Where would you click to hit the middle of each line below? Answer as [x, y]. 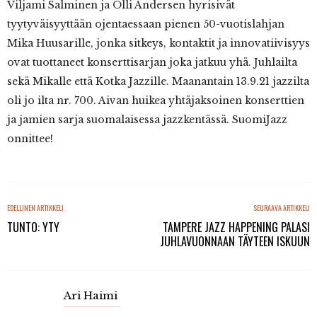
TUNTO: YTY [33, 227]
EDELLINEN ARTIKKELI [35, 208]
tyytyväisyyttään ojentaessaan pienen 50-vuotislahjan [146, 24]
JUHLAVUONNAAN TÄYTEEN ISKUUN [235, 241]
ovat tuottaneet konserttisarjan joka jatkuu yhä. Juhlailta [152, 62]
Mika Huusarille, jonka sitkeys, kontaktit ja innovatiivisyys [158, 43]
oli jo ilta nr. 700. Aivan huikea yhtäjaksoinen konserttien [156, 100]
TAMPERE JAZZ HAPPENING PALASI [236, 227]
